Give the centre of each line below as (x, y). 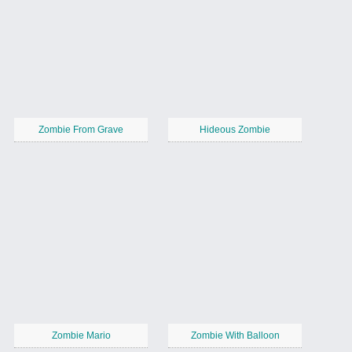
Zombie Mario (81, 336)
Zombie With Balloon (235, 336)
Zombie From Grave (81, 130)
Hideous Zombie (235, 130)
